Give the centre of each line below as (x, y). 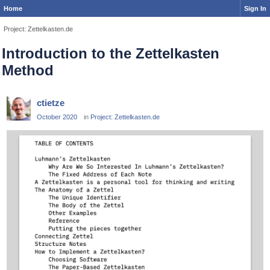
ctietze (51, 103)
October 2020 (57, 117)
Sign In (255, 8)
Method (28, 71)
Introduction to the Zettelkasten (111, 54)
